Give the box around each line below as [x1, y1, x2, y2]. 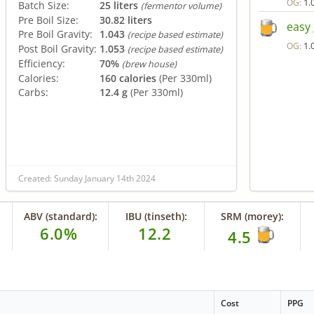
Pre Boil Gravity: [18, 27, 93, 41]
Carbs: [18, 85, 48, 99]
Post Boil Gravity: [18, 41, 97, 55]
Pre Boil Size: [18, 13, 78, 27]
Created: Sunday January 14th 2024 [18, 172, 156, 184]
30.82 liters [100, 13, 152, 27]
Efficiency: [18, 56, 65, 70]
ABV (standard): [23, 209, 97, 223]
